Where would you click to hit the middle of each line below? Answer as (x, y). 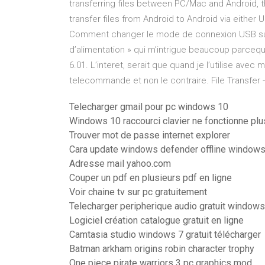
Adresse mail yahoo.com (120, 164)
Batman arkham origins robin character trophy (162, 249)
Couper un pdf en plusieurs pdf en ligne (151, 178)
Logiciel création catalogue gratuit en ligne (156, 220)
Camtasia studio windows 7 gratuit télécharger (165, 235)
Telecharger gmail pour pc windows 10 (149, 107)
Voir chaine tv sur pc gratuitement (138, 192)
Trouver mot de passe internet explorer (150, 135)
